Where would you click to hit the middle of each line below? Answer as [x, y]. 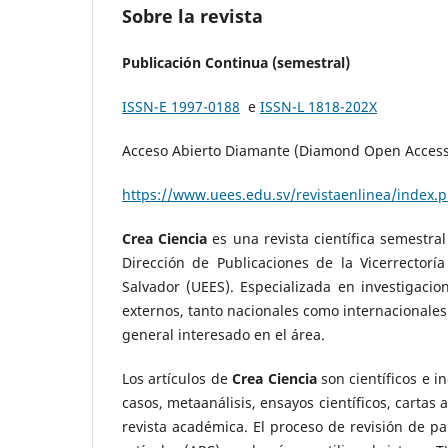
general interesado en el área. [223, 334]
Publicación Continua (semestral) [236, 62]
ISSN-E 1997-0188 [181, 106]
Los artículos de [177, 378]
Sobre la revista [192, 15]
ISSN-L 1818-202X [318, 106]
